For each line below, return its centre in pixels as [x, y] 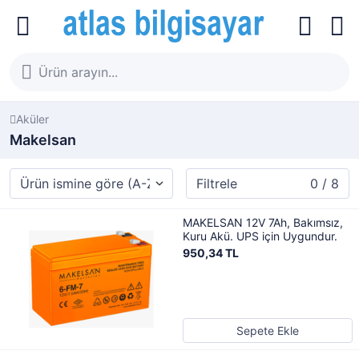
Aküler [32, 119]
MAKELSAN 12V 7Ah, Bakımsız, [263, 222]
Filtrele [217, 184]
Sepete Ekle [268, 331]
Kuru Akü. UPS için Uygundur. [260, 236]
